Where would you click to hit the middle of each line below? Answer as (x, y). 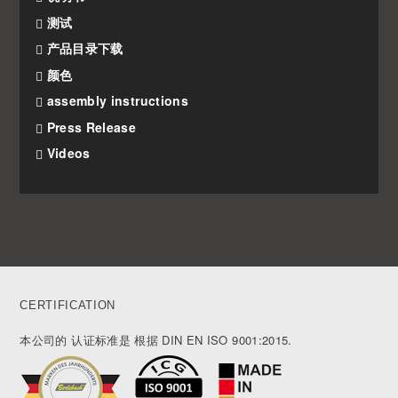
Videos (67, 153)
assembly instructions (115, 101)
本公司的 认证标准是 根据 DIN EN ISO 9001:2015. (156, 340)
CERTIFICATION (68, 306)
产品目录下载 (83, 48)
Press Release (90, 127)
